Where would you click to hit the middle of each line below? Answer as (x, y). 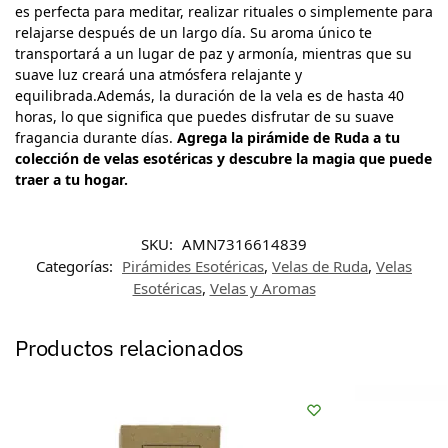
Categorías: (76, 266)
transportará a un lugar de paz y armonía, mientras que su (213, 53)
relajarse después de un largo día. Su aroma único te (193, 32)
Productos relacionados (130, 348)
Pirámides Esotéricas (193, 266)
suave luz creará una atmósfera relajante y (158, 74)
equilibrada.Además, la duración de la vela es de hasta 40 (209, 95)
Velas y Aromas (262, 288)
